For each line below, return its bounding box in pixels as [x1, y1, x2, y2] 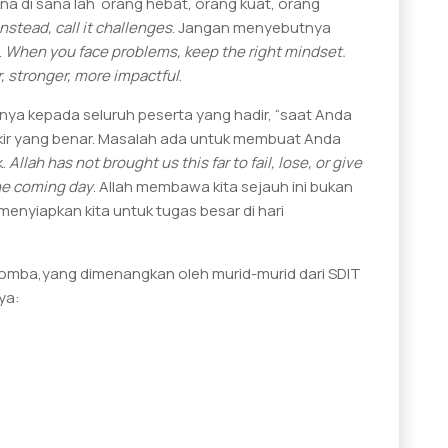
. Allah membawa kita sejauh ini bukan [93, 175, 353, 197]
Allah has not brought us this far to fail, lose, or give [9, 151, 362, 173]
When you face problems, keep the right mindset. [5, 40, 346, 62]
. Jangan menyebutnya [172, 16, 331, 38]
